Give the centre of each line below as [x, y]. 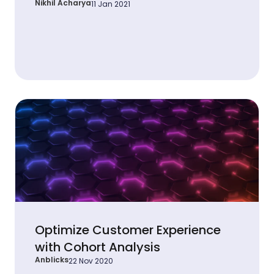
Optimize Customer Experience [128, 230]
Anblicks [52, 259]
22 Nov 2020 [91, 261]
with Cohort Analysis [98, 247]
